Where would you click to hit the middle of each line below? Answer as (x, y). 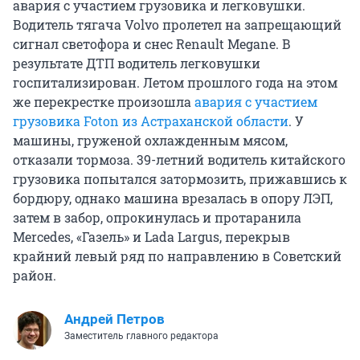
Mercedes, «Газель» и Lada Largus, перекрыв (151, 236)
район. (35, 275)
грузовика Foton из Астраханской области (151, 121)
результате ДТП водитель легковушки (137, 63)
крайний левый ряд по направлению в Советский (177, 256)
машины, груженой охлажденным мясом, (150, 140)
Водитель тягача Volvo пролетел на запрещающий (177, 24)
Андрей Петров (115, 319)
